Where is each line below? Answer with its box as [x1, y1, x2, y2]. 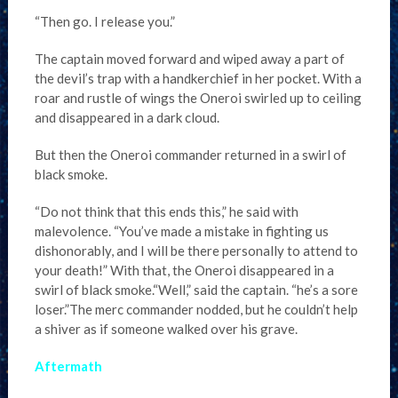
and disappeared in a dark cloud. [34, 109, 219, 125]
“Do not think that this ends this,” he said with [34, 203, 298, 219]
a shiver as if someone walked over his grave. [34, 321, 298, 337]
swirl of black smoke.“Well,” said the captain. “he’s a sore [34, 282, 358, 298]
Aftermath [34, 358, 102, 374]
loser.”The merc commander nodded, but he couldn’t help [34, 301, 358, 317]
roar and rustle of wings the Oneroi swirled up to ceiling [34, 90, 362, 106]
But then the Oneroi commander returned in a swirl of [34, 147, 346, 163]
